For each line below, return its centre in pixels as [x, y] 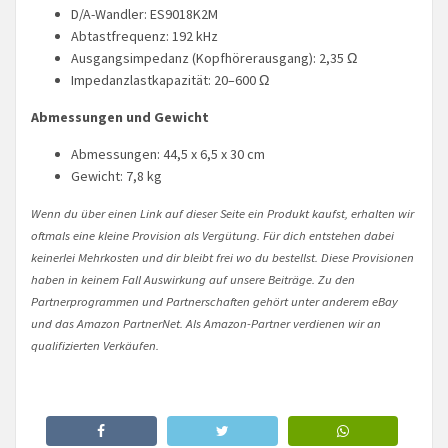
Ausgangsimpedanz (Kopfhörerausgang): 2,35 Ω [214, 57]
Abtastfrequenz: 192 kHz [144, 35]
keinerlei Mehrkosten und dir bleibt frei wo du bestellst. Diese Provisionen [222, 256]
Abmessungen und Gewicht [120, 116]
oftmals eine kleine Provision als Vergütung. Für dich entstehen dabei [212, 234]
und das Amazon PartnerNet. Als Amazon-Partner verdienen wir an [206, 322]
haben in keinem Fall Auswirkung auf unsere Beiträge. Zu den [193, 278]
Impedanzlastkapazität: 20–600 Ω [170, 79]
